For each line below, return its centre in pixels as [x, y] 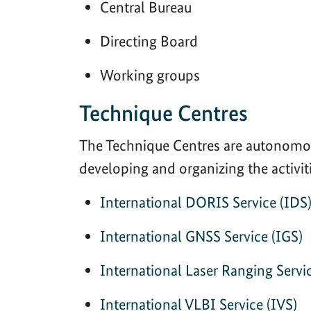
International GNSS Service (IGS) [201, 236]
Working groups [150, 75]
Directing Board [149, 41]
